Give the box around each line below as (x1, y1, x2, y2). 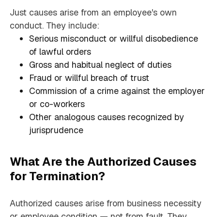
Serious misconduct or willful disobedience (29, 33, 198, 45)
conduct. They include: (10, 20, 99, 31)
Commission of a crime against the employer (29, 85, 205, 97)
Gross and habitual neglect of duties (29, 59, 171, 71)
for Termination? (10, 169, 105, 184)
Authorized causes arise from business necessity (10, 198, 201, 209)
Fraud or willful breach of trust (29, 72, 149, 84)
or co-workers (29, 98, 85, 110)
